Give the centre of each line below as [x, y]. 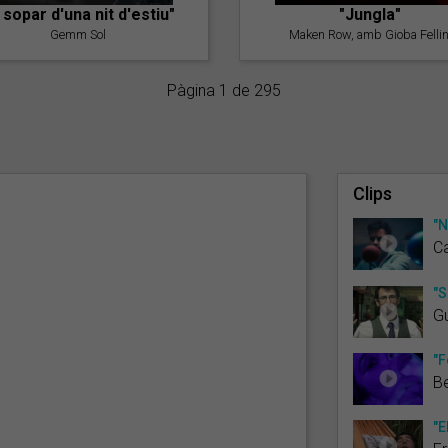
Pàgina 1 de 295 [224, 90]
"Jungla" [370, 14]
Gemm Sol [77, 34]
